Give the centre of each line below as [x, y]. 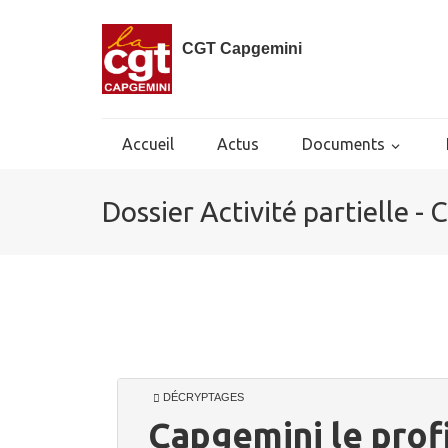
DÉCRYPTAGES [202, 397]
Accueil [148, 144]
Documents [343, 144]
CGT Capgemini [242, 48]
